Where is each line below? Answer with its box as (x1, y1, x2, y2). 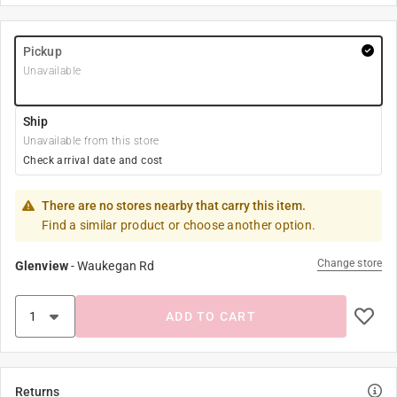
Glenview (15, 259, 68, 273)
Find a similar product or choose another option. (42, 218, 315, 232)
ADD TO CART (166, 309, 256, 323)
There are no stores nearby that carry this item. (42, 198, 306, 213)
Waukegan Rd (77, 259, 155, 273)
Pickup (23, 44, 62, 58)
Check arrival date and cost (23, 154, 163, 167)
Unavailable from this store (23, 135, 160, 147)
